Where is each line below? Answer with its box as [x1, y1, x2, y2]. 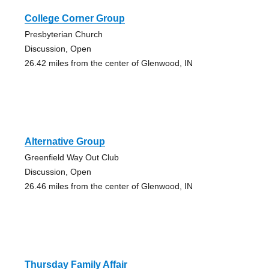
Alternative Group [24, 136, 105, 147]
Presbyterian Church [24, 29, 103, 39]
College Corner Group [24, 13, 125, 23]
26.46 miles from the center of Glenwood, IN [24, 181, 193, 191]
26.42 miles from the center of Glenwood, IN [24, 58, 193, 68]
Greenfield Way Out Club [24, 152, 119, 162]
